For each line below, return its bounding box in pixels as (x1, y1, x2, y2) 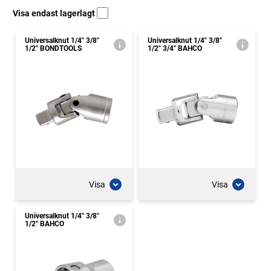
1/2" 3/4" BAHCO (148, 44, 202, 53)
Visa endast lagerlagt (13, 8, 97, 18)
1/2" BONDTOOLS (25, 44, 82, 53)
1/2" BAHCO (25, 220, 64, 228)
